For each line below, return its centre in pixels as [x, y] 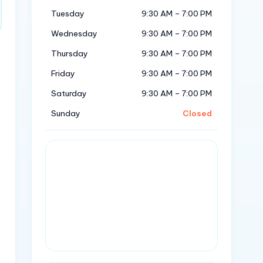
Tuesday [68, 14]
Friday [63, 73]
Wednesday [75, 33]
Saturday [69, 93]
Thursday [70, 53]
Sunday [66, 113]
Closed [198, 113]
